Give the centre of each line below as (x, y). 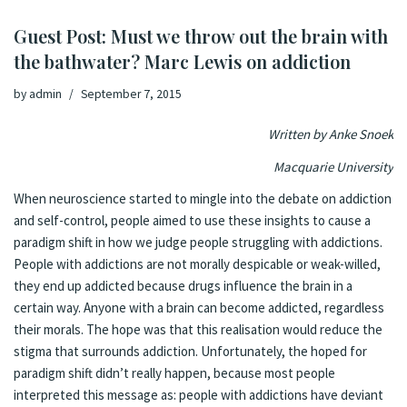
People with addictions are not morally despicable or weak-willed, (197, 263)
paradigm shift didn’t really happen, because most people (174, 372)
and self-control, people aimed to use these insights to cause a (192, 220)
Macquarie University (333, 166)
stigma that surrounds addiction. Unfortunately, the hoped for (190, 351)
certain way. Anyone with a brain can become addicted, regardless (199, 307)
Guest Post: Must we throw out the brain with (201, 36)
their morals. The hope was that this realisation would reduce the (198, 329)
